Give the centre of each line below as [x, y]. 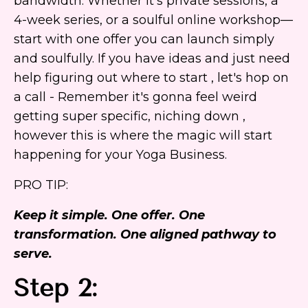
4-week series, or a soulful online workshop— [153, 20]
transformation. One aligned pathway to [145, 235]
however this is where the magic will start [143, 136]
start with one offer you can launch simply [144, 40]
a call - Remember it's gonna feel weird [135, 97]
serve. [33, 254]
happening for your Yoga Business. [120, 155]
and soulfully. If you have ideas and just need [152, 59]
